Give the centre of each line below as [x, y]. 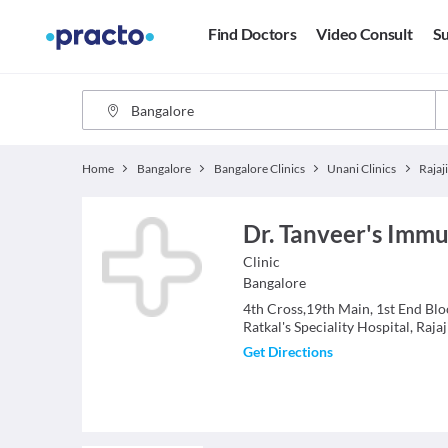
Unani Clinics [362, 168]
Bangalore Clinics [259, 168]
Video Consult [364, 34]
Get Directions [287, 351]
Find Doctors [252, 34]
